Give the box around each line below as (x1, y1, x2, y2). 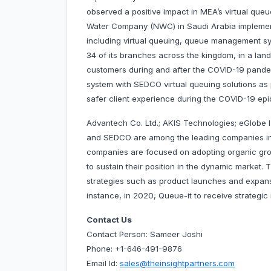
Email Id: (87, 258, 120, 269)
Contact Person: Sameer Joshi (87, 229, 205, 240)
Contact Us (87, 215, 132, 225)
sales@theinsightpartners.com (120, 258, 235, 269)
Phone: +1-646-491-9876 (87, 244, 182, 254)
